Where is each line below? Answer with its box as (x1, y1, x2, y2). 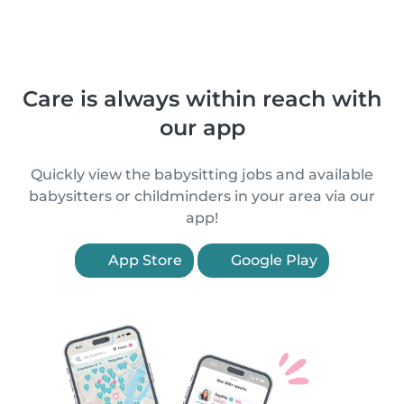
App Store (105, 252, 182, 269)
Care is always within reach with (23, 86, 381, 112)
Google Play (227, 252, 317, 269)
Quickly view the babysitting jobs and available (31, 166, 373, 183)
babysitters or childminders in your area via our (29, 188, 375, 205)
